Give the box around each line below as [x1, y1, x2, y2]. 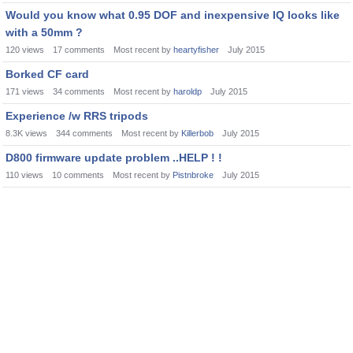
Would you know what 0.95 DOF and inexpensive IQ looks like [6, 9, 340, 21]
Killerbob [181, 128, 214, 138]
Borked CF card [6, 68, 89, 80]
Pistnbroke [173, 170, 214, 180]
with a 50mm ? [6, 26, 83, 39]
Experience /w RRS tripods [6, 110, 148, 122]
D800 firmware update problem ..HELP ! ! [6, 151, 222, 164]
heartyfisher [173, 45, 219, 54]
